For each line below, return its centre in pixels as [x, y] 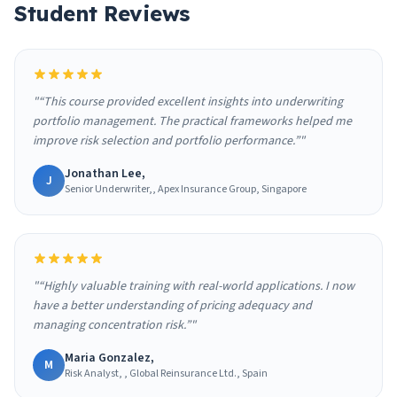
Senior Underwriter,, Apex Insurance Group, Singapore [186, 190]
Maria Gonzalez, [109, 358]
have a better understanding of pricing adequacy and [172, 306]
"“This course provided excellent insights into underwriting [188, 102]
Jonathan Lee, [105, 174]
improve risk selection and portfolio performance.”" [169, 141]
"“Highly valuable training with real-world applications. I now [194, 287]
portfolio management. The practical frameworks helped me [192, 122]
